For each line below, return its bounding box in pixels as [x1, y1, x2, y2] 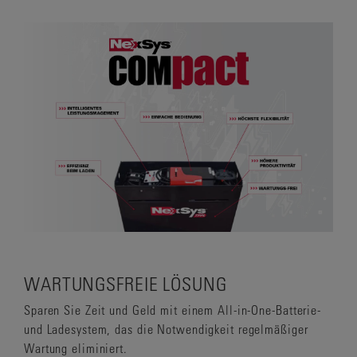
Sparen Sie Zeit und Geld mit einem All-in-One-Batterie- [24, 302, 321, 318]
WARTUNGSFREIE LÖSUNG [24, 271, 227, 296]
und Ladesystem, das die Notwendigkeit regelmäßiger [24, 321, 308, 337]
